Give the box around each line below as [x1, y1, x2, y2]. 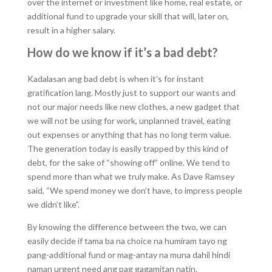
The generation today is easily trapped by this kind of [27, 143, 228, 154]
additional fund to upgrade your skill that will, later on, [27, 11, 229, 21]
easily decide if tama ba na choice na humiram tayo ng [27, 236, 227, 246]
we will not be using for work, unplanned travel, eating [27, 115, 231, 126]
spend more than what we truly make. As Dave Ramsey [27, 171, 234, 182]
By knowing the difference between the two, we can [27, 222, 226, 232]
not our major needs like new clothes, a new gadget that [27, 101, 240, 112]
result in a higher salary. [27, 25, 115, 35]
